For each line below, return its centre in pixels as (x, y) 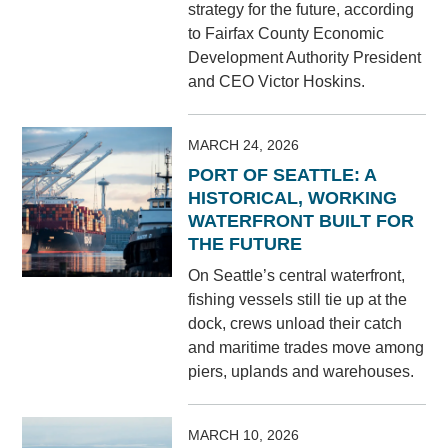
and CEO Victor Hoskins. (277, 82)
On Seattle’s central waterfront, (297, 276)
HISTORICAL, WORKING (293, 198)
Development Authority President (305, 58)
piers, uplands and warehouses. (301, 372)
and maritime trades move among (306, 348)
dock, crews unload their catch (295, 324)
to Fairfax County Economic (286, 34)
